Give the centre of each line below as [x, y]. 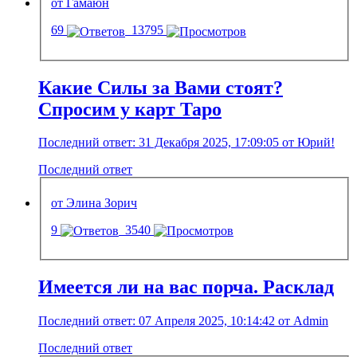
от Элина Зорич [94, 203]
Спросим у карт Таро [130, 109]
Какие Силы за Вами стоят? [161, 87]
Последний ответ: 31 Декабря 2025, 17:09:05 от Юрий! [186, 143]
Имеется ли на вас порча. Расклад [186, 287]
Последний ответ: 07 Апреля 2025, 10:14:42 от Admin [183, 321]
